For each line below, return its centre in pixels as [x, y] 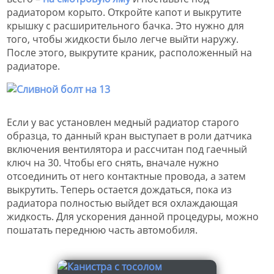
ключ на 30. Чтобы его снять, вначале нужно [113, 162]
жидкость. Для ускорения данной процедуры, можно [133, 216]
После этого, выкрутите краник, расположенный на [129, 52]
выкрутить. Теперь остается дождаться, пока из [119, 189]
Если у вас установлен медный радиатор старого [123, 122]
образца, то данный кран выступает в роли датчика [129, 135]
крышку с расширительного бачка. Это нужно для [125, 25]
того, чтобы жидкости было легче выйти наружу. [123, 39]
